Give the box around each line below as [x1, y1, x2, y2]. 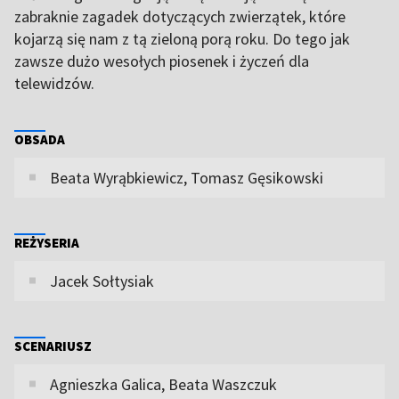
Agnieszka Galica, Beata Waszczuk [50, 373, 277, 395]
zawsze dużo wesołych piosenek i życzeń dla [14, 50, 309, 71]
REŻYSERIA [14, 233, 79, 251]
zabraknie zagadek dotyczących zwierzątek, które [14, 5, 346, 27]
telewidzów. [14, 72, 94, 94]
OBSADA [14, 130, 65, 148]
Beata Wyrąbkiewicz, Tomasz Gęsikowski [50, 167, 323, 188]
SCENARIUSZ [14, 337, 92, 354]
